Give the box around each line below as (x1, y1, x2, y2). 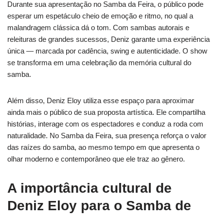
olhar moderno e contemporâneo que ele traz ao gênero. (7, 155, 185, 163)
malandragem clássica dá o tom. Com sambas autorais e (7, 23, 189, 32)
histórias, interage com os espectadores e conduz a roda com (7, 120, 203, 128)
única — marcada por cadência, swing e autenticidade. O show (7, 47, 207, 55)
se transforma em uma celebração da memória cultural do (7, 58, 191, 67)
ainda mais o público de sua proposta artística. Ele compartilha (7, 108, 205, 117)
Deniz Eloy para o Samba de (7, 198, 191, 214)
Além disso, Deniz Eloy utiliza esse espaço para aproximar (7, 96, 194, 105)
